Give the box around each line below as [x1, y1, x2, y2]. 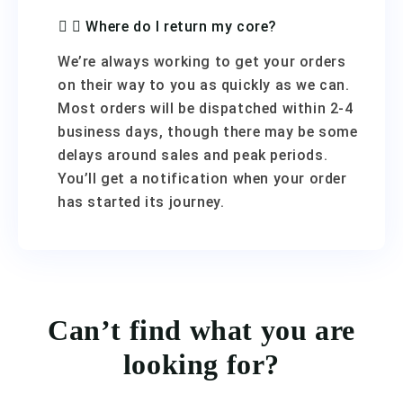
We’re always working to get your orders [58, 53, 346, 70]
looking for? [122, 348, 281, 381]
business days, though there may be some [58, 123, 358, 140]
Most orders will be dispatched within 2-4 [58, 100, 354, 117]
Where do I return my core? [85, 18, 278, 35]
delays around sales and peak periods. [58, 147, 328, 164]
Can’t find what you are [48, 314, 355, 346]
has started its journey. [58, 193, 225, 210]
